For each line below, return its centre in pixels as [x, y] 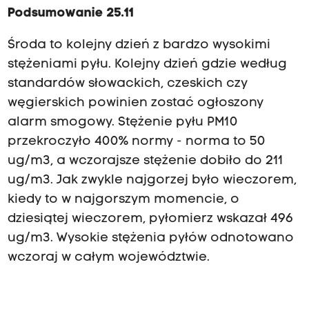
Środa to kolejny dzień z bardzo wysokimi [139, 46]
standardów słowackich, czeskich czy [127, 84]
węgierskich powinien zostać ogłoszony [135, 103]
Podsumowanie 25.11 [70, 14]
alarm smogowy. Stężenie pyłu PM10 [122, 123]
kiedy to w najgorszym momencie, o [123, 200]
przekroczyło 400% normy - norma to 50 [136, 142]
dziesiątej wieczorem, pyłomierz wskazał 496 [150, 219]
